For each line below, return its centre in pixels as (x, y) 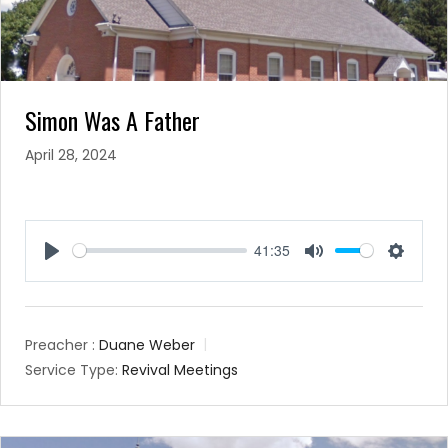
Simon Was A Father (112, 119)
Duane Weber (147, 345)
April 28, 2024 (71, 154)
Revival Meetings (180, 370)
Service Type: (71, 370)
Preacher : (60, 345)
